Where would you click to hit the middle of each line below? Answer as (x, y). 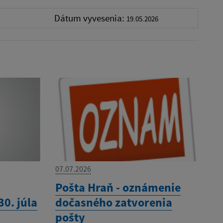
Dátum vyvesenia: (90, 18)
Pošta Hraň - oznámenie (118, 187)
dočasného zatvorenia (113, 202)
